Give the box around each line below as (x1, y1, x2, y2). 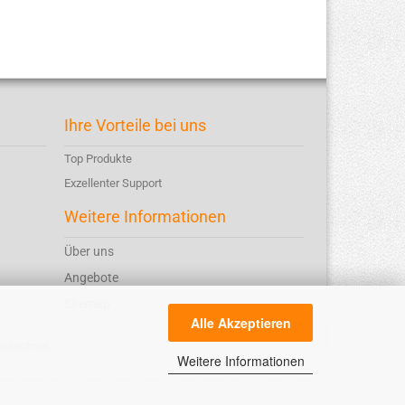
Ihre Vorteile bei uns (64, 116, 206, 135)
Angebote (64, 270, 118, 285)
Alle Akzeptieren (190, 313, 291, 332)
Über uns (64, 244, 114, 259)
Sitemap (64, 297, 110, 311)
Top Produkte (64, 152, 132, 165)
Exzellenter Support (64, 176, 162, 190)
